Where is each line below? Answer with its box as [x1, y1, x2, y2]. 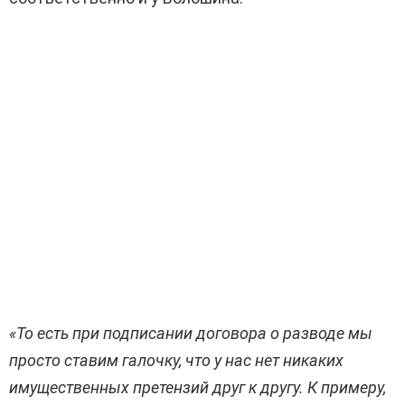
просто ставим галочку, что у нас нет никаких [9, 351, 344, 371]
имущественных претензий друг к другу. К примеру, [9, 378, 386, 398]
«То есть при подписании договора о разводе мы [9, 324, 372, 344]
